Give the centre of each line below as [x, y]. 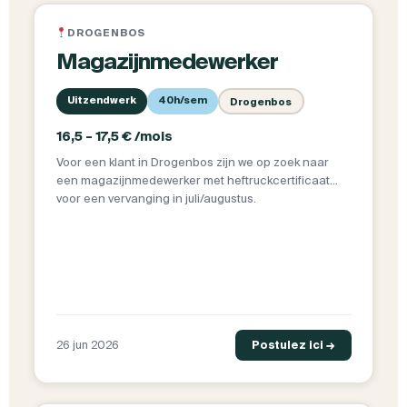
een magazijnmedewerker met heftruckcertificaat [193, 181]
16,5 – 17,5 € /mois [114, 137]
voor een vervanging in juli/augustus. [157, 199]
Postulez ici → [293, 345]
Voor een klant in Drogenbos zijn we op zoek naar [192, 163]
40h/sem [182, 100]
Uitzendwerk [101, 100]
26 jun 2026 [87, 345]
